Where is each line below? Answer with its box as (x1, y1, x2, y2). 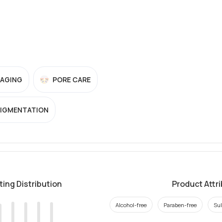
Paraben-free (163, 201, 197, 209)
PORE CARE (53, 75, 91, 84)
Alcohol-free (115, 201, 147, 209)
